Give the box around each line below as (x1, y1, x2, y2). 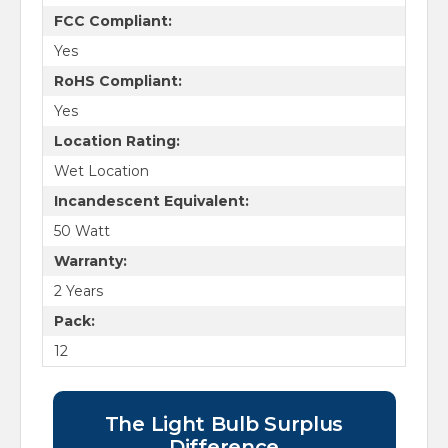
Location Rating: (53, 131, 180, 150)
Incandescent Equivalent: (53, 191, 249, 210)
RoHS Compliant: (53, 71, 182, 90)
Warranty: (53, 251, 127, 270)
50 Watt (53, 221, 110, 240)
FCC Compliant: (53, 11, 172, 30)
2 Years (53, 281, 103, 300)
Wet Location (53, 161, 149, 180)
